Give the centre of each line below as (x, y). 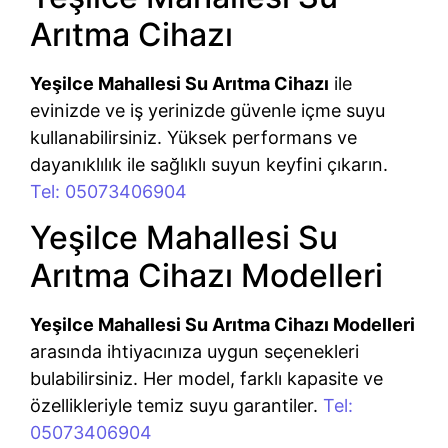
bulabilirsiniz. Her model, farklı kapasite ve (206, 379)
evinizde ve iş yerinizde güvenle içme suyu (207, 110)
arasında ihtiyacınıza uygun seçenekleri (194, 352)
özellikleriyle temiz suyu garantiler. (176, 406)
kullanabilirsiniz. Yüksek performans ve (193, 137)
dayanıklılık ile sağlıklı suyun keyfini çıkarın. (209, 164)
